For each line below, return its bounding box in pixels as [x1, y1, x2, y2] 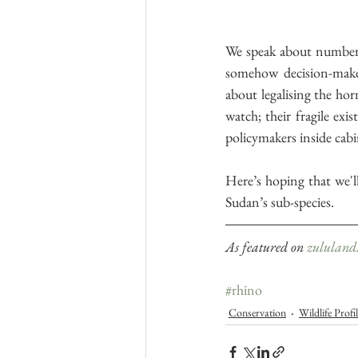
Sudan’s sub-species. [225, 193, 337, 212]
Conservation [229, 304, 286, 320]
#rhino [225, 280, 262, 300]
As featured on [225, 237, 307, 257]
